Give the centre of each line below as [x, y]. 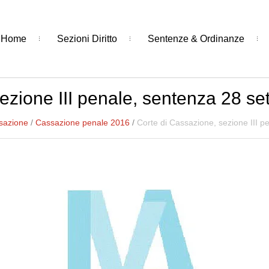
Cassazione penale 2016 [83, 122]
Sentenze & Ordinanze [196, 38]
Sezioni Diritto [87, 38]
